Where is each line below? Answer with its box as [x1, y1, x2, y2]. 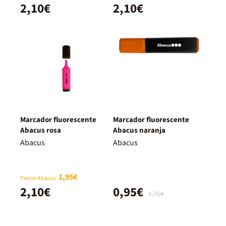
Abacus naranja [113, 125, 165, 136]
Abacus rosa [20, 125, 61, 136]
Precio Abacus [20, 174, 56, 183]
